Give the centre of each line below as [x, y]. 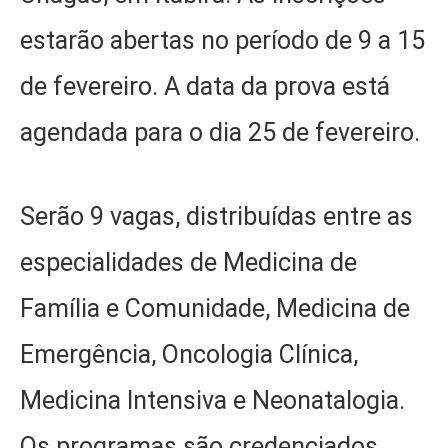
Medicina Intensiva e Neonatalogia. [212, 401]
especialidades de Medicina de [188, 263]
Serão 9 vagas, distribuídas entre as [216, 217]
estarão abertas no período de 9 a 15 [222, 40]
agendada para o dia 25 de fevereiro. [220, 132]
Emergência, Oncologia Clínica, [189, 355]
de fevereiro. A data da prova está [205, 86]
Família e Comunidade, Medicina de [215, 309]
